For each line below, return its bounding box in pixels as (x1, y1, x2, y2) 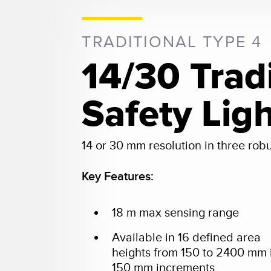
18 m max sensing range (112, 205, 240, 220)
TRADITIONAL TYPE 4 (82, 32, 263, 52)
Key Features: (82, 169, 154, 184)
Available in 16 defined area (112, 230, 261, 245)
